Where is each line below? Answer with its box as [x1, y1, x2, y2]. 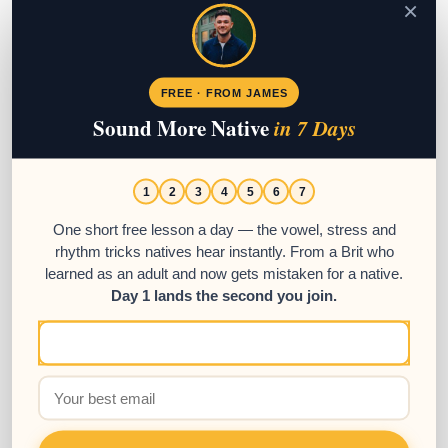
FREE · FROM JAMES [160, 86, 288, 98]
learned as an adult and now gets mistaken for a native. [45, 265, 403, 281]
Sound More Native [92, 112, 274, 142]
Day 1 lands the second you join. [111, 287, 337, 303]
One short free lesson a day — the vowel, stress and [52, 221, 396, 237]
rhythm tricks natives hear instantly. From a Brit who [54, 243, 394, 259]
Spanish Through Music [15, 365, 290, 395]
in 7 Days [273, 112, 356, 142]
